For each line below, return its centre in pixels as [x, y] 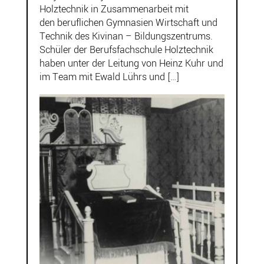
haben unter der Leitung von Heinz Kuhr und [131, 63]
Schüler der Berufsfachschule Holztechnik [126, 49]
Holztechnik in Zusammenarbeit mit [114, 9]
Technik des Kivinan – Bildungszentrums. [126, 36]
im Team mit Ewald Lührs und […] [109, 77]
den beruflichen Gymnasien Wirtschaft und [128, 22]
